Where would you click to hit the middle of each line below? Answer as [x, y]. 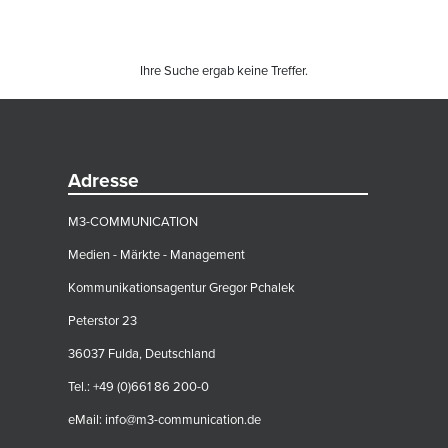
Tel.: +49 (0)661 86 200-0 [139, 387]
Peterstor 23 [103, 321]
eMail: [87, 420]
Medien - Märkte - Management [157, 255]
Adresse [104, 180]
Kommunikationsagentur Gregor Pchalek [182, 288]
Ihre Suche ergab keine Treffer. [224, 71]
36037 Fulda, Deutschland [142, 354]
